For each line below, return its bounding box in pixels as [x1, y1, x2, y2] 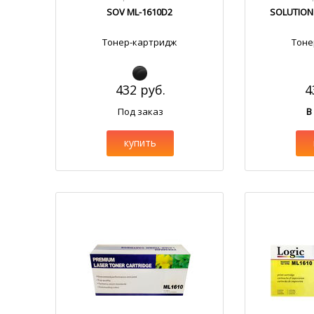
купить [124, 136, 157, 149]
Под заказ [117, 105, 163, 118]
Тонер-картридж [102, 36, 177, 48]
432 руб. [115, 81, 165, 98]
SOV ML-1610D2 [107, 6, 173, 18]
